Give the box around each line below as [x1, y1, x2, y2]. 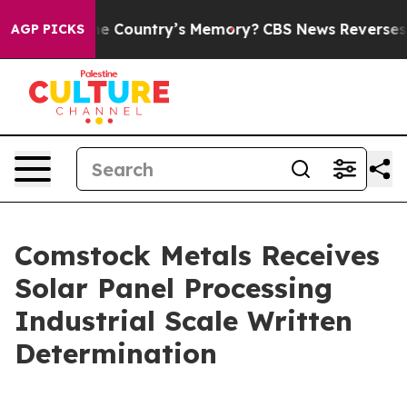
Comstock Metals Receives [15, 238, 380, 273]
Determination [15, 336, 217, 371]
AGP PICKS [11, 21, 84, 37]
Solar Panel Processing [15, 271, 333, 305]
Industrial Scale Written [15, 303, 352, 338]
